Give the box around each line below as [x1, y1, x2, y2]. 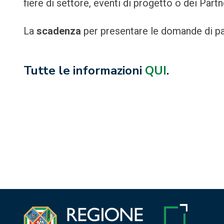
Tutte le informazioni [23, 62, 145, 78]
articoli [23, 158, 62, 175]
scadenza [36, 24, 83, 37]
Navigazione [23, 140, 91, 157]
